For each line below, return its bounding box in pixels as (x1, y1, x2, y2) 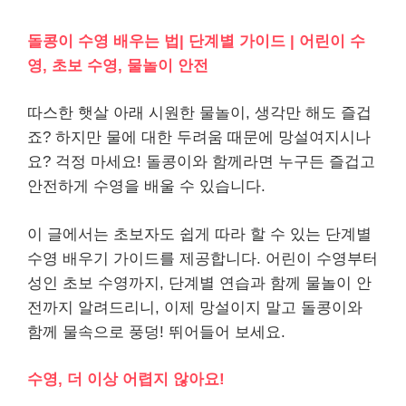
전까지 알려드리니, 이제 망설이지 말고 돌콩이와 (27, 298, 362, 316)
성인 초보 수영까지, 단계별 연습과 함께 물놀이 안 (27, 274, 372, 292)
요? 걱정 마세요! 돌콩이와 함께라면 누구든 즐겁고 (27, 153, 375, 170)
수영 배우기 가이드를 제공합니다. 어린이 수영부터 (27, 249, 378, 267)
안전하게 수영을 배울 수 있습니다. (27, 178, 266, 195)
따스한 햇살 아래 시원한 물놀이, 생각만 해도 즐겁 (27, 104, 372, 121)
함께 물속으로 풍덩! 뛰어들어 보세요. (27, 323, 285, 341)
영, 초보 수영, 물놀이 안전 (27, 56, 208, 74)
